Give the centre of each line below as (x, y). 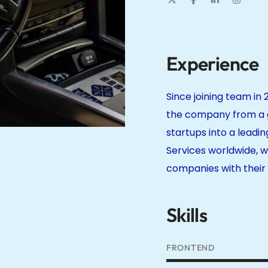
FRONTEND (191, 248)
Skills (187, 215)
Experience (213, 63)
